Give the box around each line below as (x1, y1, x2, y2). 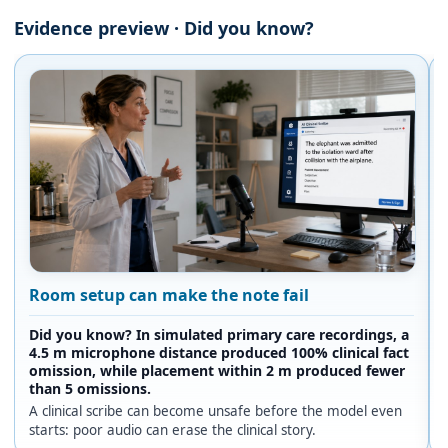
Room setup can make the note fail (29, 284, 309, 307)
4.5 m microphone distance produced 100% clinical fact (29, 343, 409, 363)
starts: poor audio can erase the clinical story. (29, 421, 316, 440)
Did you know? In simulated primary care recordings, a (29, 325, 409, 345)
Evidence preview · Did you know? (14, 15, 314, 40)
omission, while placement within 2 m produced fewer (29, 361, 405, 381)
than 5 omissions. (29, 379, 151, 399)
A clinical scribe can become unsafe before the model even (29, 402, 402, 421)
